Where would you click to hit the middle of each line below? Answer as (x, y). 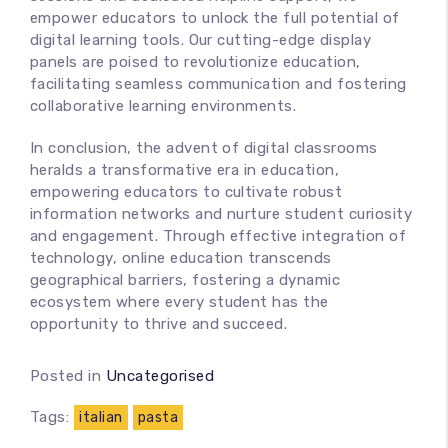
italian (101, 417)
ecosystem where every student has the (179, 302)
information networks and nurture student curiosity (221, 214)
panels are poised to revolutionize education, (195, 62)
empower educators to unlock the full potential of (215, 18)
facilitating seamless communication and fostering (218, 84)
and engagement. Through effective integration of (218, 236)
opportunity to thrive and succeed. (159, 324)
